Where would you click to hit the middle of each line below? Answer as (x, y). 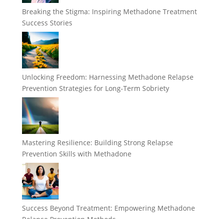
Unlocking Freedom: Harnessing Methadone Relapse (108, 77)
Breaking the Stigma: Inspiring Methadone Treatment (109, 11)
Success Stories (47, 22)
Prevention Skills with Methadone (77, 153)
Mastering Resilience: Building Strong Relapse (97, 142)
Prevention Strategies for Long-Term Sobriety (95, 88)
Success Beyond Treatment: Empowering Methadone (108, 208)
